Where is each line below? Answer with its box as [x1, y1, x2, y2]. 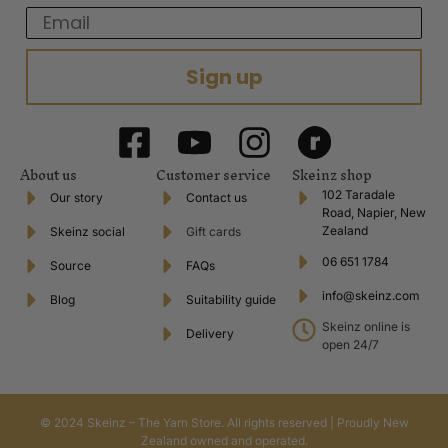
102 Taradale [322, 186, 395, 202]
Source [50, 257, 91, 273]
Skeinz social [50, 223, 125, 239]
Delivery [186, 325, 234, 341]
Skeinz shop [292, 159, 372, 191]
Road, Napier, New [322, 204, 426, 220]
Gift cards [186, 223, 241, 239]
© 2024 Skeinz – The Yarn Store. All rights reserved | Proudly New [39, 414, 409, 430]
